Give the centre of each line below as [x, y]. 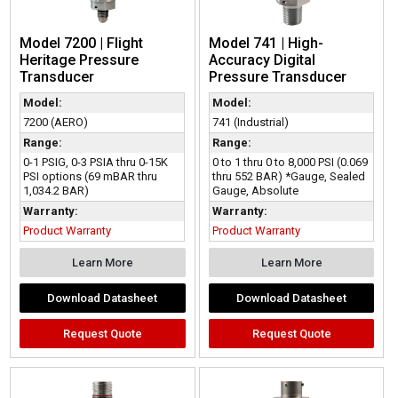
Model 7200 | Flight [82, 44]
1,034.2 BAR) [56, 191]
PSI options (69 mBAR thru [91, 177]
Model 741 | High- [266, 44]
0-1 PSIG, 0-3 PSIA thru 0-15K [96, 163]
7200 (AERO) [56, 123]
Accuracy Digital [262, 60]
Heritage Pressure [80, 60]
